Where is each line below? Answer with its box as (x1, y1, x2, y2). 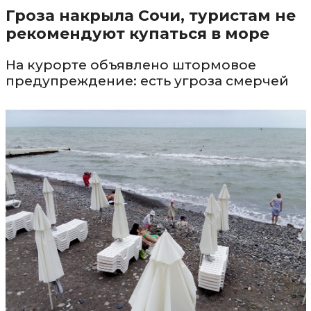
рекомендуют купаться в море (5, 24, 269, 43)
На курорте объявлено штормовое (5, 56, 256, 73)
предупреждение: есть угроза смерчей (5, 72, 289, 89)
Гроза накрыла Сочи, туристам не (5, 6, 296, 25)
